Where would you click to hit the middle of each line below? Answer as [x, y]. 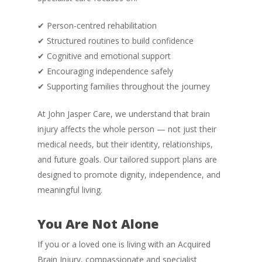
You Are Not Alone [98, 224]
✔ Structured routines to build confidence [116, 41]
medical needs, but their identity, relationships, [125, 144]
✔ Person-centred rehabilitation [97, 25]
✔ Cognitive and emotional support [104, 56]
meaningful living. [70, 190]
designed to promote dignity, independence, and [129, 175]
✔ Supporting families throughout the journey [124, 86]
